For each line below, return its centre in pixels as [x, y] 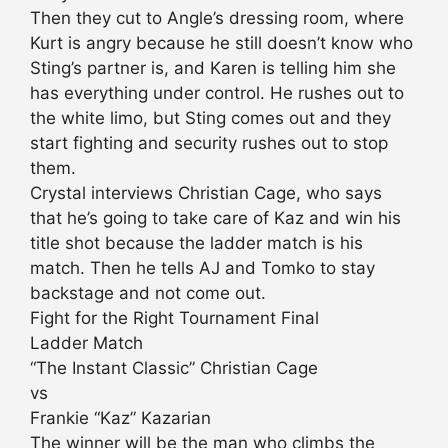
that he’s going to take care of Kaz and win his [215, 218]
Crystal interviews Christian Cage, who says [206, 193]
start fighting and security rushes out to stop [209, 143]
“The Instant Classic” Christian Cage [174, 368]
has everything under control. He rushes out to [217, 93]
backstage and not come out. [148, 293]
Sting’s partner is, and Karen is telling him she [213, 68]
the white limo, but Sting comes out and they [210, 118]
